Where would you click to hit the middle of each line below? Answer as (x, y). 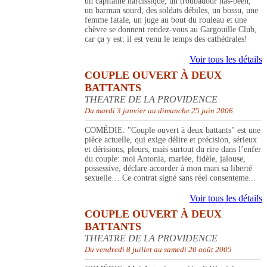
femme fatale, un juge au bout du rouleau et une (166, 20)
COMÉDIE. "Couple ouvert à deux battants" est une (173, 131)
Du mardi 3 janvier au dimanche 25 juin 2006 (159, 111)
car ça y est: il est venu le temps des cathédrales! (166, 39)
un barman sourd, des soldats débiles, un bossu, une (171, 11)
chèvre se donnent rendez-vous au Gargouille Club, (171, 30)
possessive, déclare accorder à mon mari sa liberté (168, 169)
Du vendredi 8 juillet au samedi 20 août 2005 (158, 250)
